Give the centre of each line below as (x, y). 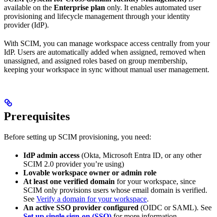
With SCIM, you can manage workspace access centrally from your (107, 44)
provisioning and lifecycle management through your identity (97, 16)
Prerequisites (37, 116)
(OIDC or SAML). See (175, 208)
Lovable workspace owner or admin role (90, 173)
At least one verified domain (69, 182)
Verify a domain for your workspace (92, 199)
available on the (29, 8)
